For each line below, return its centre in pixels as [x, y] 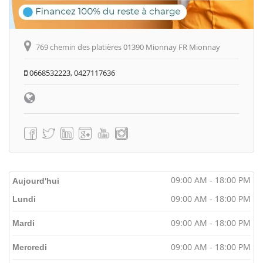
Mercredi [30, 247]
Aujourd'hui [36, 181]
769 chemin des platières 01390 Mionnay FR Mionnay [128, 47]
